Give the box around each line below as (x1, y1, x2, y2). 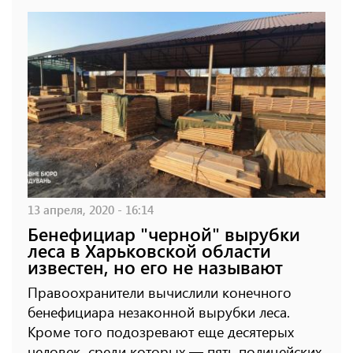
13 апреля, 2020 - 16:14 (28, 200, 154, 217)
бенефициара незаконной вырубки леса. (28, 302, 290, 321)
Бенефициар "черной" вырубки (28, 221, 300, 246)
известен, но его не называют (28, 254, 283, 279)
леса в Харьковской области (28, 237, 271, 262)
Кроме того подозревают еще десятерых (28, 321, 294, 341)
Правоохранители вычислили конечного (28, 282, 292, 302)
